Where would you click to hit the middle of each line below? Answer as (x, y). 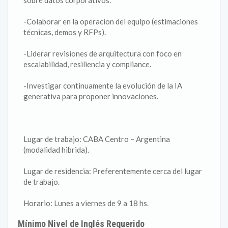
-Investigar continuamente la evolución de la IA (103, 85)
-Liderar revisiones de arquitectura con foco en (103, 53)
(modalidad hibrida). (56, 150)
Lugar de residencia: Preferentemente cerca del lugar (113, 171)
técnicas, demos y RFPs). (65, 32)
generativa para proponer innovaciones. (91, 96)
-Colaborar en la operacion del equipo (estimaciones (111, 21)
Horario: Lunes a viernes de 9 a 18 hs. (86, 203)
